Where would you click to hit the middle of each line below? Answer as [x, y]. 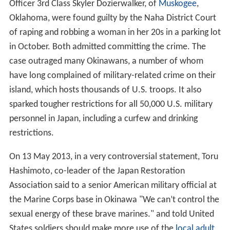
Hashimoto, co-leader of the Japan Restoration [97, 171]
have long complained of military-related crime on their [112, 75]
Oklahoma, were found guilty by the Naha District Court [112, 18]
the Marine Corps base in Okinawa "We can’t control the [114, 200]
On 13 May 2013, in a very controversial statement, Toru [113, 157]
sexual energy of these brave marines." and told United [111, 214]
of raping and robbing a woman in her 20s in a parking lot [115, 32]
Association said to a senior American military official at [113, 185]
